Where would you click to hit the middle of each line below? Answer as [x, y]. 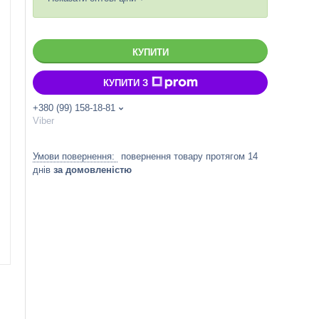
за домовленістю [93, 170]
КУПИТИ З [125, 83]
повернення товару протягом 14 [189, 156]
